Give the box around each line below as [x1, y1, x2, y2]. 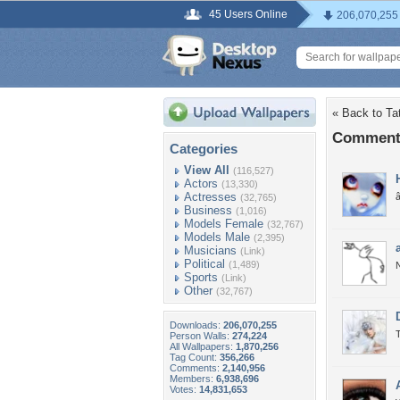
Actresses [184, 190, 237, 204]
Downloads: [170, 320, 223, 330]
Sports [184, 271, 218, 284]
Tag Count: [170, 352, 220, 362]
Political [184, 257, 225, 271]
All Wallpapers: [170, 341, 236, 352]
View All [184, 163, 229, 177]
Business [184, 204, 232, 217]
